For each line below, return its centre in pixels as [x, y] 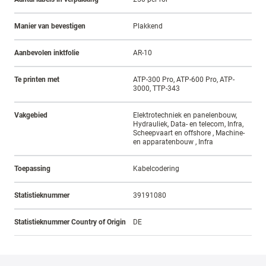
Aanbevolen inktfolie [47, 53]
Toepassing [32, 169]
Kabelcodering [156, 169]
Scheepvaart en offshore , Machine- [189, 133]
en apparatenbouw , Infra [173, 142]
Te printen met [37, 80]
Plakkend [148, 26]
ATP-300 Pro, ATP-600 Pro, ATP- [184, 80]
